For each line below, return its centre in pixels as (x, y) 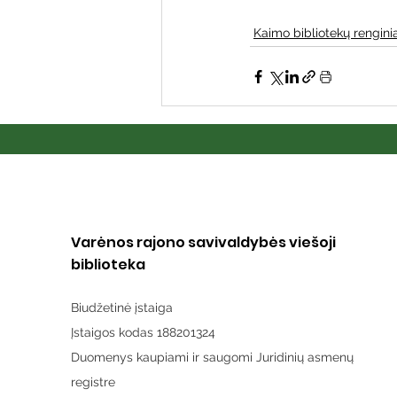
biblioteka (108, 265)
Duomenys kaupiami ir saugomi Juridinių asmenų (212, 357)
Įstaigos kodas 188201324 (143, 332)
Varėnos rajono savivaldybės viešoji (203, 242)
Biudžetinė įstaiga (122, 307)
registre (93, 382)
